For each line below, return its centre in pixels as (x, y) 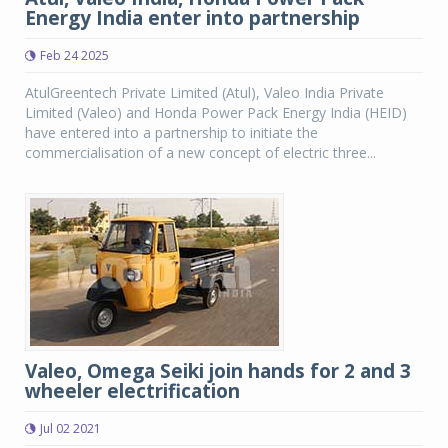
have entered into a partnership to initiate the (171, 132)
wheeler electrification (132, 391)
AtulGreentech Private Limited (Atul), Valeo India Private (204, 92)
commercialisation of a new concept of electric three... (200, 152)
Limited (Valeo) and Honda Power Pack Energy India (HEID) (216, 112)
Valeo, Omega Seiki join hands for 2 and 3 (218, 371)
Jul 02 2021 (70, 428)
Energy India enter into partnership (192, 18)
